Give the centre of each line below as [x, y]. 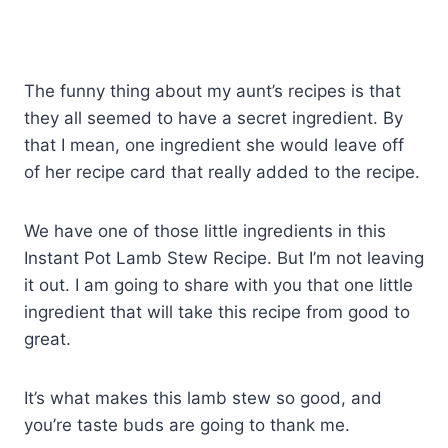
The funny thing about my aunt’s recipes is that [212, 90]
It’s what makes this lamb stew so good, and [203, 397]
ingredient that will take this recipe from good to [217, 311]
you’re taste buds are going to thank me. [187, 424]
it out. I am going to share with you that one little [218, 284]
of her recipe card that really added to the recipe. [222, 171]
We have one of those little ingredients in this [205, 230]
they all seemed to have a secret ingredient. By [213, 117]
